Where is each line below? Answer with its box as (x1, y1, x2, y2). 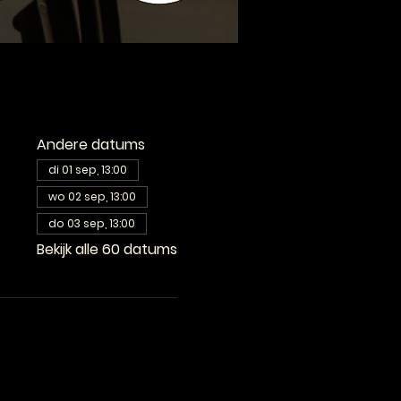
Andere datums (36, 134, 145, 155)
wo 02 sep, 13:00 (47, 189, 136, 204)
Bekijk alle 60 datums (36, 239, 177, 260)
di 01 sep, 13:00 (47, 162, 127, 177)
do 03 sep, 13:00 (47, 216, 135, 231)
